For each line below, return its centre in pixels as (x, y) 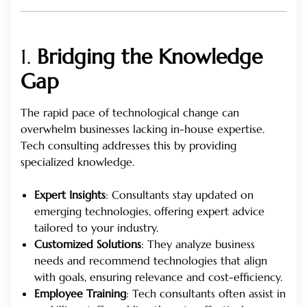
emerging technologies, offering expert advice (149, 211)
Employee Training (80, 293)
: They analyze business (198, 244)
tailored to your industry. (96, 227)
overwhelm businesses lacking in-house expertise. (143, 128)
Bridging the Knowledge (150, 56)
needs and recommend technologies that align (151, 260)
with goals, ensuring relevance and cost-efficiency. (158, 277)
